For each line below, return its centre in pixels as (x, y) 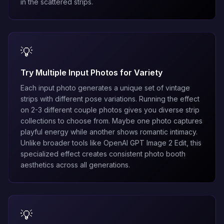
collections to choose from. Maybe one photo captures (111, 121)
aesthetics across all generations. (75, 165)
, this (194, 143)
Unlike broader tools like (62, 143)
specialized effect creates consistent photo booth (103, 154)
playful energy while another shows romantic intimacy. (109, 132)
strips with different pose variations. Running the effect (110, 99)
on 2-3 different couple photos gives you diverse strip (110, 110)
